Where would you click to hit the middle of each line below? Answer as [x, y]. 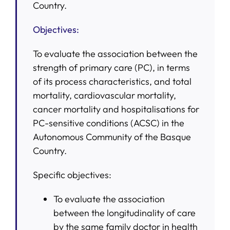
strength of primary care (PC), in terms [111, 67]
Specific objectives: [72, 175]
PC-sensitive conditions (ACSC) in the [108, 123]
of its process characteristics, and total [112, 81]
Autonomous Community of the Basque [112, 137]
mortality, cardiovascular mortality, [104, 95]
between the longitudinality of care [124, 213]
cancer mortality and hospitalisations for [116, 109]
